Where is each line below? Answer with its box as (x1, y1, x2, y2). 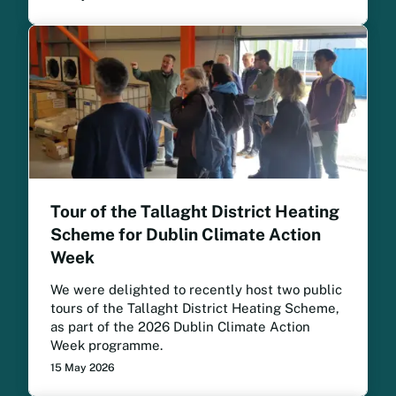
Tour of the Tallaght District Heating (50, 201, 339, 221)
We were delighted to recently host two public (50, 281, 342, 297)
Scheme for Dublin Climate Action (50, 224, 321, 244)
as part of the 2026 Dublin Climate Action (50, 318, 310, 334)
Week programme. (50, 337, 177, 353)
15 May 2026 (50, 361, 115, 374)
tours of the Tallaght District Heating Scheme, (50, 300, 339, 316)
